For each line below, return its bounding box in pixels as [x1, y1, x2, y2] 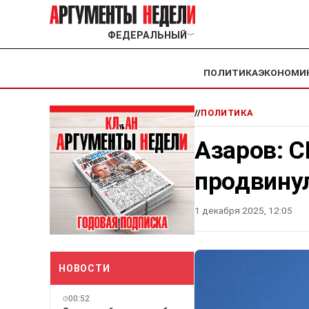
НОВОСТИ [59, 262, 110, 274]
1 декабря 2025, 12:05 [195, 205, 292, 217]
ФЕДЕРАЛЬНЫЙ [107, 30, 187, 42]
